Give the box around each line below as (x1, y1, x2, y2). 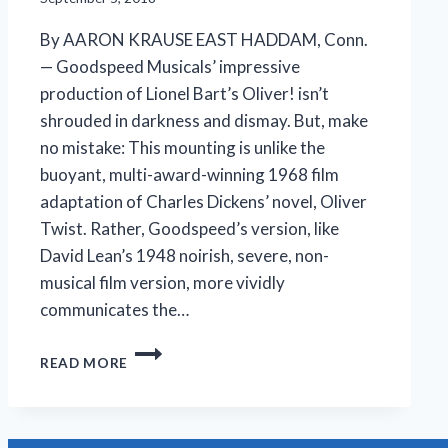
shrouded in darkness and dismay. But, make (40, 110, 368, 132)
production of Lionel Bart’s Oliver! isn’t (40, 83, 329, 105)
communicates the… (40, 299, 189, 321)
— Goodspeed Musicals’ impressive (40, 56, 300, 78)
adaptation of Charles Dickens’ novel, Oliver (40, 191, 367, 213)
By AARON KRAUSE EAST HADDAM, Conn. (40, 29, 368, 51)
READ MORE (40, 355, 129, 372)
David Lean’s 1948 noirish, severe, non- (40, 245, 329, 267)
